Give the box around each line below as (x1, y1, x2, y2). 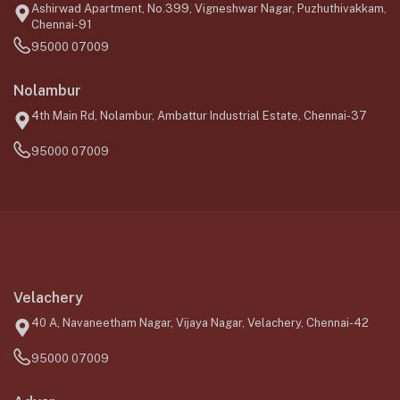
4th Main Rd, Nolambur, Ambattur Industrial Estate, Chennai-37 (31, 108, 367, 122)
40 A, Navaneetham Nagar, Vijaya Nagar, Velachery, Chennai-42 (31, 315, 369, 329)
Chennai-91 (31, 17, 92, 31)
